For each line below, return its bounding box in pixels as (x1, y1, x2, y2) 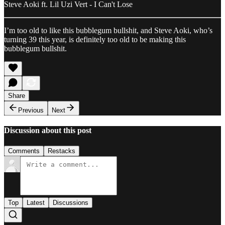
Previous (18, 106, 44, 114)
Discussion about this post (4, 126, 91, 135)
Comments (8, 147, 40, 155)
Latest (27, 199, 45, 207)
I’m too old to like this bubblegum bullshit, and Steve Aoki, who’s (4, 26, 212, 35)
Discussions (53, 199, 88, 207)
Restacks (48, 147, 75, 155)
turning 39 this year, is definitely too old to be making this (4, 35, 186, 44)
